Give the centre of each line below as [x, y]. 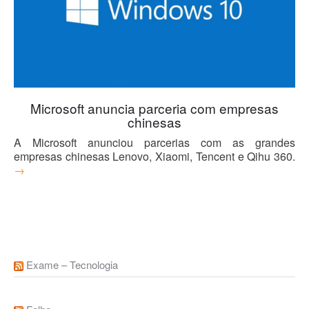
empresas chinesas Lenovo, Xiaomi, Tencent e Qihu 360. [154, 157]
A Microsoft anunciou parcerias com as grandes [154, 143]
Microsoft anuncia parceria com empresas [154, 108]
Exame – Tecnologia [72, 265]
